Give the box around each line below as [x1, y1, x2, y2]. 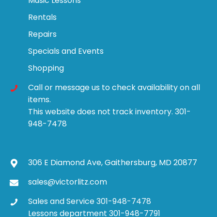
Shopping [28, 62, 64, 74]
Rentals [28, 12, 57, 23]
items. [28, 94, 51, 106]
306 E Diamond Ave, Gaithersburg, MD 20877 [28, 157, 197, 169]
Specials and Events [28, 46, 104, 57]
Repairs [28, 29, 57, 40]
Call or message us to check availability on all [28, 82, 200, 93]
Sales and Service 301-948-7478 [28, 196, 151, 207]
